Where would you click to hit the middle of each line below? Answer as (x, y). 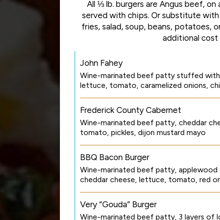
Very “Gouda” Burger (118, 204)
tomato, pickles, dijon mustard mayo (143, 132)
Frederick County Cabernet (131, 110)
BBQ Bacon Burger (115, 157)
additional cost (190, 38)
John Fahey (101, 63)
